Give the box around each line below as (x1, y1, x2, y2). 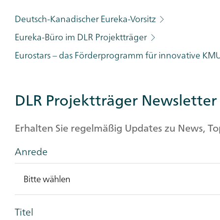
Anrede (15, 142, 48, 160)
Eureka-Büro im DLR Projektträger (15, 29, 149, 45)
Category (15, 2, 56, 20)
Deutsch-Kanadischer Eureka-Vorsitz (15, 11, 158, 27)
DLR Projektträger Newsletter (15, 87, 217, 113)
